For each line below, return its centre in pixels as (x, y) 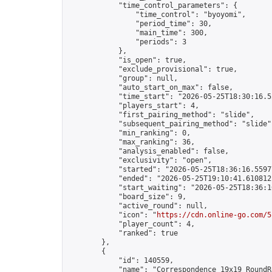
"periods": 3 (127, 42)
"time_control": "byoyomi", (157, 15)
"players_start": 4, (133, 106)
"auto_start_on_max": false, (150, 87)
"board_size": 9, (127, 197)
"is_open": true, (127, 60)
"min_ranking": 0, (129, 133)
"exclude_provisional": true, (152, 69)
